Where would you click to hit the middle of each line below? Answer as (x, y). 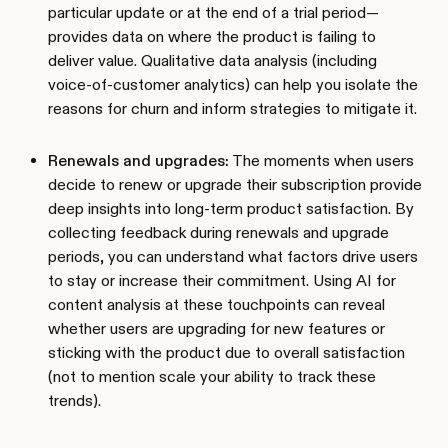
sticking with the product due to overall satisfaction (226, 352)
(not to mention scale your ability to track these (212, 376)
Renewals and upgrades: (138, 160)
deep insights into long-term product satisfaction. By (231, 208)
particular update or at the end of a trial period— (213, 12)
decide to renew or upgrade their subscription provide (235, 184)
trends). (74, 400)
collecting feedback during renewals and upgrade (218, 232)
